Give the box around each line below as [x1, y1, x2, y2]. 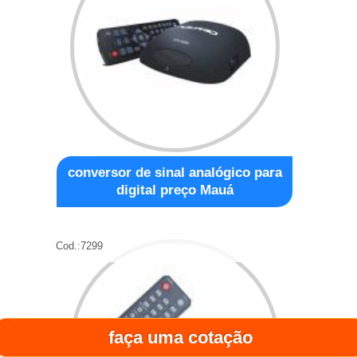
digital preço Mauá [116, 182, 233, 198]
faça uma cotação [108, 328, 253, 347]
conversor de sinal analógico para [67, 164, 282, 180]
